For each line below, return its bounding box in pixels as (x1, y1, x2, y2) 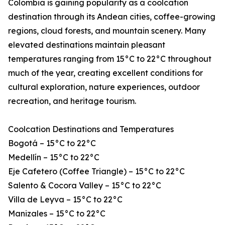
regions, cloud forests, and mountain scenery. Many (8, 26, 206, 36)
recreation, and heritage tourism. (8, 96, 136, 106)
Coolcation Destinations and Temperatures (8, 124, 174, 135)
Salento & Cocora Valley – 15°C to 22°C (8, 180, 161, 191)
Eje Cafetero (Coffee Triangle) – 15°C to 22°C (8, 166, 185, 177)
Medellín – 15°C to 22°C (8, 152, 99, 163)
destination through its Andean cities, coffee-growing (8, 12, 215, 22)
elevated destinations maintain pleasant (8, 40, 165, 50)
